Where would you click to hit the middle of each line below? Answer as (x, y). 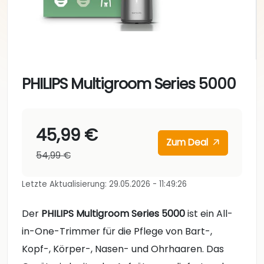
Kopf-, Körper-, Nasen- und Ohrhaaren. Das (123, 249)
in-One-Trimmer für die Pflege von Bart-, (117, 232)
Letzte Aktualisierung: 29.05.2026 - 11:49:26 (104, 184)
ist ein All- (209, 214)
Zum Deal (189, 143)
